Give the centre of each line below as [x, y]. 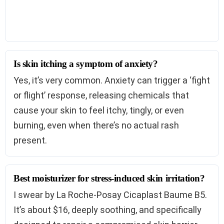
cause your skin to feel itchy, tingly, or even [99, 110]
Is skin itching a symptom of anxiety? [86, 64]
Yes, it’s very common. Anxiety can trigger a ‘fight [112, 80]
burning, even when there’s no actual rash [96, 125]
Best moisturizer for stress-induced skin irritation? [109, 178]
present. [30, 140]
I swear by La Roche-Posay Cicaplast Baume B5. [110, 195]
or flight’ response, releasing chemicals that [101, 95]
